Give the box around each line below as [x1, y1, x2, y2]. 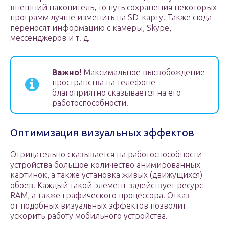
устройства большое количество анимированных [10, 160, 200, 170]
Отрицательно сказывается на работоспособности [10, 150, 202, 159]
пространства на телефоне [52, 78, 155, 87]
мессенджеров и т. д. [10, 33, 90, 43]
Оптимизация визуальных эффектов [10, 127, 194, 139]
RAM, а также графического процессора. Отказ [10, 191, 190, 200]
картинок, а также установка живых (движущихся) [10, 170, 202, 180]
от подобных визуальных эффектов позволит [10, 201, 186, 211]
